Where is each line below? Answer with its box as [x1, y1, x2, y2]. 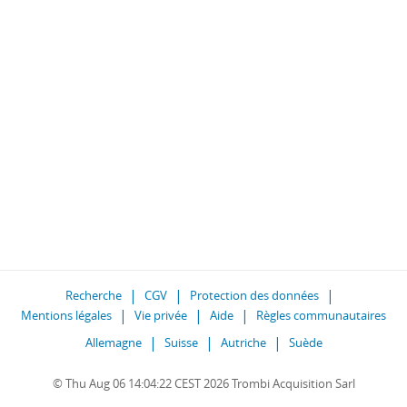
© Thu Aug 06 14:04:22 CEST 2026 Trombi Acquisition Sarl [52, 375, 355, 392]
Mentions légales [21, 307, 112, 323]
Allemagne [84, 334, 142, 351]
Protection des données [190, 287, 319, 303]
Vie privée [134, 307, 187, 323]
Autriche [220, 334, 266, 351]
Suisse [164, 334, 198, 351]
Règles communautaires [256, 307, 386, 323]
